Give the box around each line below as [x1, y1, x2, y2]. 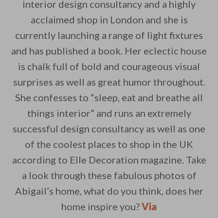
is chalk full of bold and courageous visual [18, 60, 200, 73]
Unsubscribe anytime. [100, 60, 191, 73]
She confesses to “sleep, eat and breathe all [15, 91, 203, 104]
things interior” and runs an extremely [27, 107, 191, 119]
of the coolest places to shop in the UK [25, 138, 193, 150]
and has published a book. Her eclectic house [11, 45, 207, 57]
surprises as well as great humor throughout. [13, 76, 205, 88]
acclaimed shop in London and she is [30, 14, 188, 26]
